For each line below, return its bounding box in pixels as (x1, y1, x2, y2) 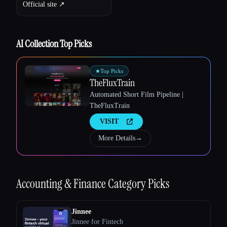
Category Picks (108, 175, 169, 192)
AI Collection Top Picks (16, 36, 92, 50)
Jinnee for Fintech (71, 217, 123, 225)
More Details (98, 134, 135, 142)
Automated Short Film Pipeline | (90, 90, 183, 98)
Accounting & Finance (16, 175, 108, 192)
